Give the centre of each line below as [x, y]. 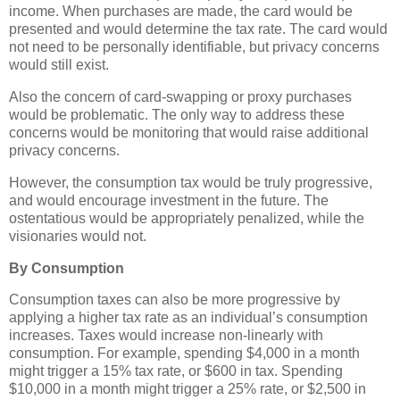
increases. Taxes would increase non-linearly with [166, 336]
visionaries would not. [78, 236]
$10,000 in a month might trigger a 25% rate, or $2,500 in [187, 389]
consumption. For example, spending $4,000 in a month [184, 354]
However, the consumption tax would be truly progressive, [191, 182]
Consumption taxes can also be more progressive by [175, 300]
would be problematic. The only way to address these [177, 114]
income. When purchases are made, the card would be [181, 12]
